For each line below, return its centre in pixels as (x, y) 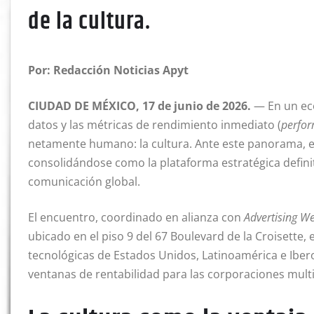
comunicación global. (84, 182)
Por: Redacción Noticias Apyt (108, 70)
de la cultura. (89, 22)
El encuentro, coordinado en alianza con (136, 218)
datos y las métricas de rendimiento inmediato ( (155, 125)
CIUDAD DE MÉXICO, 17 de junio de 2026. (139, 106)
